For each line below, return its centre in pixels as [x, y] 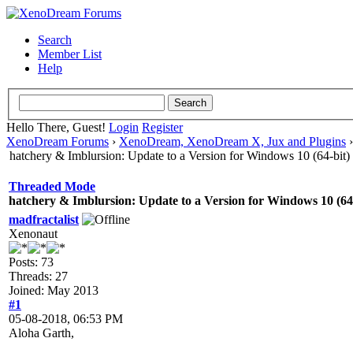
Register [162, 127]
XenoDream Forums [58, 141]
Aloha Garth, [41, 333]
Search [55, 40]
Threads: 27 [38, 276]
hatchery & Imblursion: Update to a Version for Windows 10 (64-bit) [180, 155]
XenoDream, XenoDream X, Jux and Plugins [232, 141]
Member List [70, 54]
